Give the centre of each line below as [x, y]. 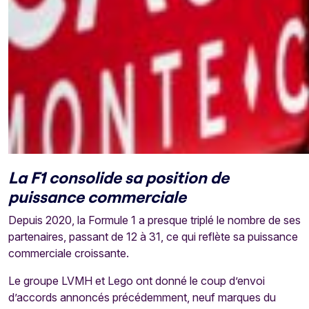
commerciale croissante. [69, 253]
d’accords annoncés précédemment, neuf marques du [142, 297]
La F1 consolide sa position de [119, 177]
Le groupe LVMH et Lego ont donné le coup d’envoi [137, 281]
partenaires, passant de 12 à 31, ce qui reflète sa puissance [153, 237]
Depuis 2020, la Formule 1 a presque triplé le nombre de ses [154, 220]
